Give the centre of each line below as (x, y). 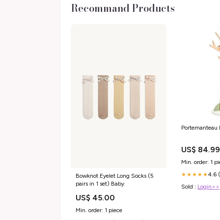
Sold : (190, 187)
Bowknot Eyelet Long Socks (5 (115, 176)
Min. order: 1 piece (99, 210)
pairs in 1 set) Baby (100, 183)
